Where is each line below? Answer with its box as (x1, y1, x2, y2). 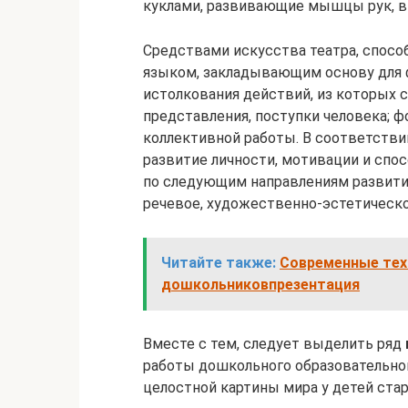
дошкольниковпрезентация (161, 276, 360, 293)
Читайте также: (161, 254, 276, 271)
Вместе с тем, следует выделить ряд (143, 335, 405, 352)
